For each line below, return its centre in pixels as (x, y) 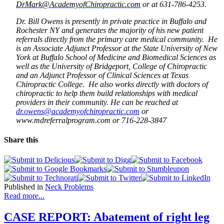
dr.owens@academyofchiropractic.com (78, 111)
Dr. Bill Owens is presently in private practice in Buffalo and (111, 21)
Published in (23, 186)
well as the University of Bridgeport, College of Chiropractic (111, 66)
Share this (21, 140)
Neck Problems (69, 186)
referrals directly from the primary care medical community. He (117, 39)
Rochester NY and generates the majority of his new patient (110, 30)
